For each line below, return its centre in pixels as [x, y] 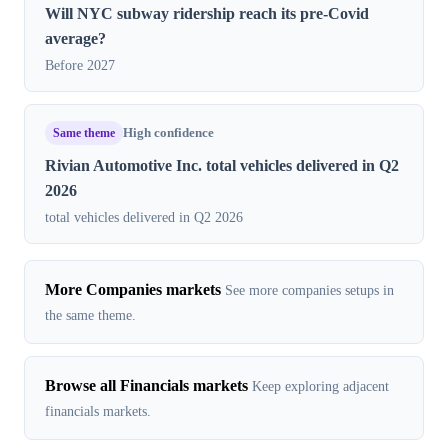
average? [75, 39]
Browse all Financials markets [146, 386]
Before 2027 [80, 65]
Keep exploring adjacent [320, 386]
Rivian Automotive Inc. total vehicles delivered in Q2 [222, 166]
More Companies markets [133, 290]
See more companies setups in [309, 290]
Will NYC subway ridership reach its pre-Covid [207, 14]
